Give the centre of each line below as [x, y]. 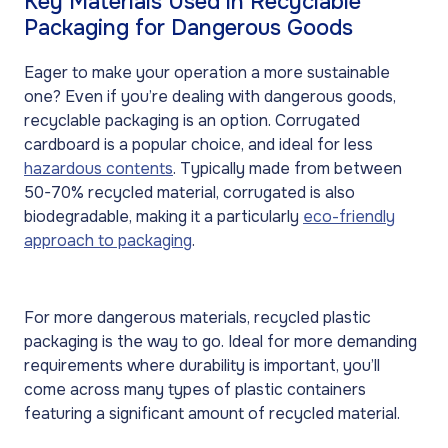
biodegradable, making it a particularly [163, 216]
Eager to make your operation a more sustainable [207, 72]
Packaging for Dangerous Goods [188, 27]
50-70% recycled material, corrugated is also [189, 192]
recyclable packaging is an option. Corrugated [192, 120]
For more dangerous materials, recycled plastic [197, 317]
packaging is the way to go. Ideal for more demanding [220, 341]
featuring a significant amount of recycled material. [214, 413]
